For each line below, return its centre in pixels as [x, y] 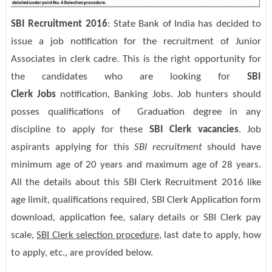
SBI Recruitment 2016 [59, 24]
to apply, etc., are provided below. [82, 253]
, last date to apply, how [210, 236]
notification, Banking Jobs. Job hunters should [159, 95]
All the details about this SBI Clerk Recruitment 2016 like [136, 183]
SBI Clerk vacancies [194, 130]
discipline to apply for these [80, 130]
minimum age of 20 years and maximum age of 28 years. [136, 165]
